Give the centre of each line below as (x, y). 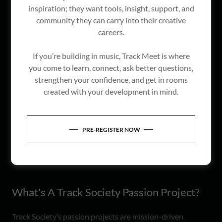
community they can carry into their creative (111, 20)
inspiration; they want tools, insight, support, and (111, 8)
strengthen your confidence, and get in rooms (111, 80)
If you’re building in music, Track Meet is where (111, 56)
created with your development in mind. (111, 92)
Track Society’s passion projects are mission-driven (98, 216)
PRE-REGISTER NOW (111, 129)
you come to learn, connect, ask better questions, (111, 68)
